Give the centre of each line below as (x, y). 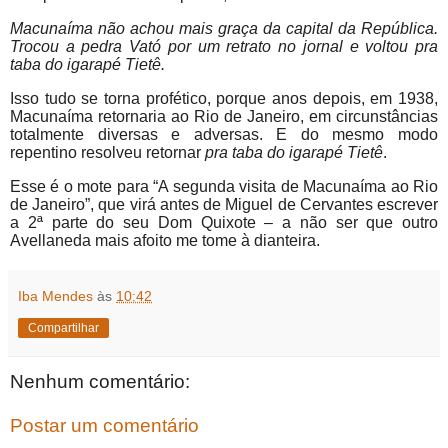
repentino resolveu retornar (107, 153)
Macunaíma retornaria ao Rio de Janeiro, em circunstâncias (224, 117)
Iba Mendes (55, 296)
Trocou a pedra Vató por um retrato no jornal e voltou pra (224, 47)
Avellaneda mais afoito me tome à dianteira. (165, 241)
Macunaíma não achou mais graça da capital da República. (224, 29)
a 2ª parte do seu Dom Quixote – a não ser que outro (224, 223)
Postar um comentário (104, 425)
